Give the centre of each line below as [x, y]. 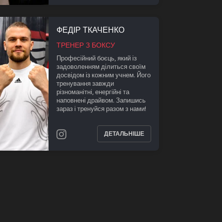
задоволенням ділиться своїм [101, 66]
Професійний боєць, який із [96, 58]
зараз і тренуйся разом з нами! [101, 108]
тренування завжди [85, 83]
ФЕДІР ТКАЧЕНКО [90, 30]
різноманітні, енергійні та [93, 91]
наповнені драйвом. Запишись [101, 100]
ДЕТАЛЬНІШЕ [124, 134]
